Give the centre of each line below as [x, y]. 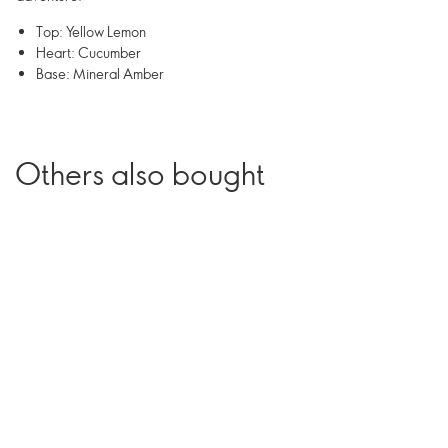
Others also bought [140, 173]
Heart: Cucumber [88, 52]
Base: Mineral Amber [100, 73]
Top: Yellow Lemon [91, 31]
